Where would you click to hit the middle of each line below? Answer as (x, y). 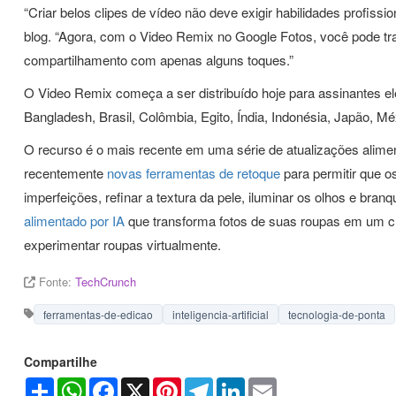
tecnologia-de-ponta (337, 314)
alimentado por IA (74, 221)
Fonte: (55, 282)
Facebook (145, 385)
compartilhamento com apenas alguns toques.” (159, 60)
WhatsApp (114, 385)
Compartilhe (61, 362)
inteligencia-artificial (221, 314)
